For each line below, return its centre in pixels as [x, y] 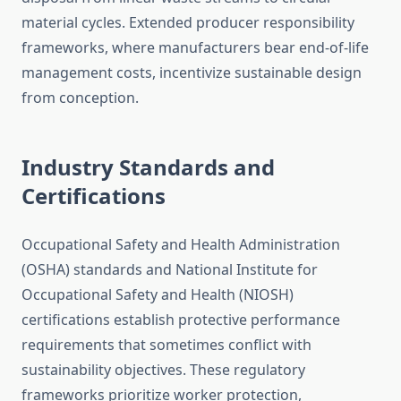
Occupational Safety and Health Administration [181, 245]
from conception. [80, 98]
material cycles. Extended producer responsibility [188, 23]
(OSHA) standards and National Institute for [170, 270]
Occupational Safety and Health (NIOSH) [158, 295]
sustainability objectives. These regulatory [163, 370]
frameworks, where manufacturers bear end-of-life [195, 48]
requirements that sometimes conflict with [166, 345]
